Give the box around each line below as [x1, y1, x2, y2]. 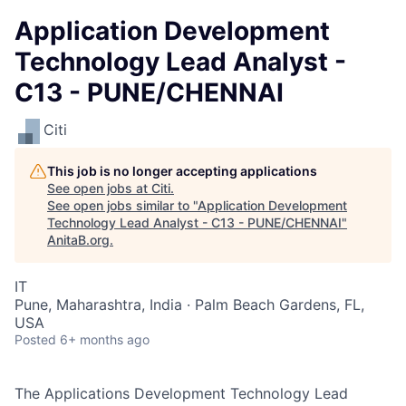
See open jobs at [47, 180, 151, 196]
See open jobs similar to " [47, 198, 198, 213]
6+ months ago [60, 332, 150, 347]
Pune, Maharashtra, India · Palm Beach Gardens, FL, [14, 295, 364, 314]
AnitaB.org [47, 232, 110, 247]
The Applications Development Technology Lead [14, 384, 348, 402]
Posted [14, 332, 56, 347]
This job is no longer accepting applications [47, 163, 317, 179]
